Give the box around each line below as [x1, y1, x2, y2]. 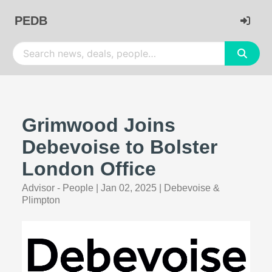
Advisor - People [22, 183, 93, 193]
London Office [22, 158, 156, 180]
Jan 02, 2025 [101, 183, 157, 193]
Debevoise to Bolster [22, 136, 217, 158]
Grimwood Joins [22, 114, 175, 136]
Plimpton [22, 195, 60, 205]
